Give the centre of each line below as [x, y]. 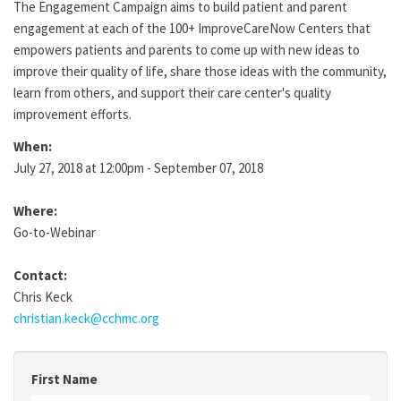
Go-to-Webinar [55, 232]
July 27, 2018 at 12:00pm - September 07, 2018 [138, 168]
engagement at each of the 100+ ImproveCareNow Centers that [192, 28]
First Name [64, 379]
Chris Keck [43, 297]
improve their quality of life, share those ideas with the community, [200, 71]
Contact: [40, 275]
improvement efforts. [73, 114]
